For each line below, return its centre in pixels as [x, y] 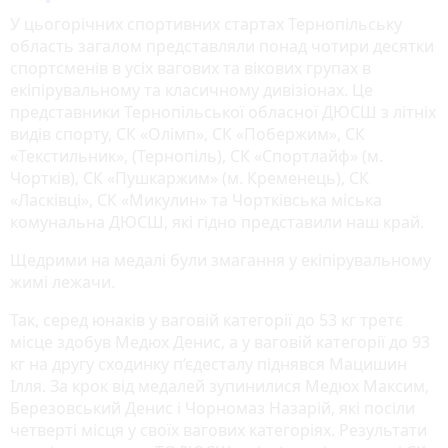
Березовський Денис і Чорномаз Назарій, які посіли [212, 408]
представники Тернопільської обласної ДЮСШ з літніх [223, 112]
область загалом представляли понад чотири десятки [222, 46]
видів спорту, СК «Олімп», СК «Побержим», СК [187, 134]
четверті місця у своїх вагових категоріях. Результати [218, 430]
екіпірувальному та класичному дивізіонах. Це [191, 90]
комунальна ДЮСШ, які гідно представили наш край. [217, 222]
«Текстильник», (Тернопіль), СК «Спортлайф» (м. [196, 156]
